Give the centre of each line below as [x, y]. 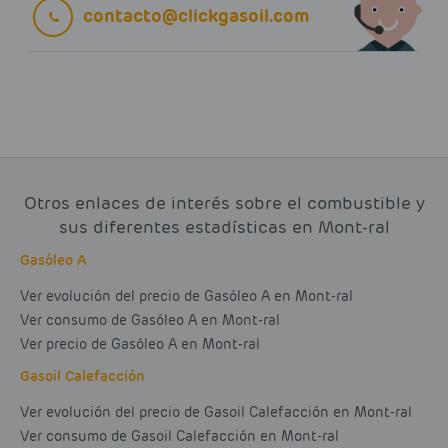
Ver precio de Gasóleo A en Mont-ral [140, 344]
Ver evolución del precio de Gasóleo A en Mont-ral [186, 296]
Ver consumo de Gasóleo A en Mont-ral [150, 320]
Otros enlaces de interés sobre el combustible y [224, 203]
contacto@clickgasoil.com [196, 16]
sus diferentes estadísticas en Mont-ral [224, 227]
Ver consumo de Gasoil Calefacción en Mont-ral [179, 436]
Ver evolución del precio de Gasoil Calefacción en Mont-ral [216, 412]
